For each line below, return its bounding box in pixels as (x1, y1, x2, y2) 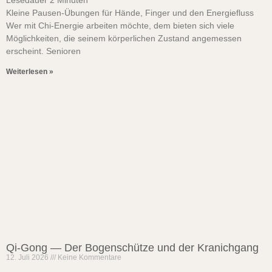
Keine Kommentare (56, 253, 121, 262)
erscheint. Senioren (6, 46, 81, 56)
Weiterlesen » (6, 67, 53, 76)
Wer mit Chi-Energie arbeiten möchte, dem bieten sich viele (6, 21, 234, 30)
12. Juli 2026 (6, 253, 50, 262)
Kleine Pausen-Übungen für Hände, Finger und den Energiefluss (6, 8, 254, 18)
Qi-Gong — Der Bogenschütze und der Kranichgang (6, 242, 259, 254)
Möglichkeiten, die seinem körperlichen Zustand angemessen (6, 33, 242, 43)
